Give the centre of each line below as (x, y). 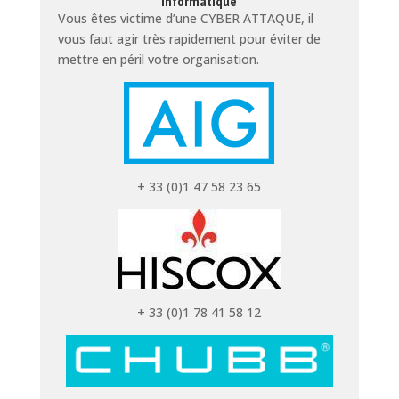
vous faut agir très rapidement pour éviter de (189, 38)
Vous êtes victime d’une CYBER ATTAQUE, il (185, 18)
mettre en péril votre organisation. (158, 59)
